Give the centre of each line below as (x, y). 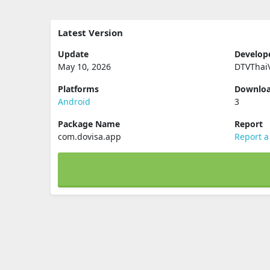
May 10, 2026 (84, 67)
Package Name (89, 124)
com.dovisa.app (89, 137)
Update (73, 54)
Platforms (78, 89)
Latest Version (90, 33)
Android (74, 102)
